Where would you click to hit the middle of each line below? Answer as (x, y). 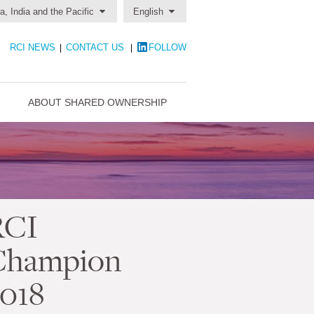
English (148, 12)
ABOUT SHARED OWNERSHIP (97, 102)
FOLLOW (168, 47)
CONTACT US (95, 47)
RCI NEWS (33, 47)
